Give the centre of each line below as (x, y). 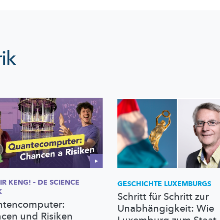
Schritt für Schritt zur (163, 196)
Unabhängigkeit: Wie (166, 208)
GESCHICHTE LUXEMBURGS (164, 184)
